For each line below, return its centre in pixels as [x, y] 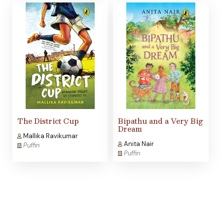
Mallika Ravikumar [50, 136]
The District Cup [48, 121]
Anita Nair [138, 144]
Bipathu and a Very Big [161, 121]
